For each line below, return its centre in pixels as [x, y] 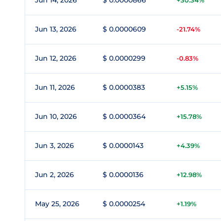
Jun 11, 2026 [55, 87]
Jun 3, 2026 [55, 146]
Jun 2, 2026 [55, 175]
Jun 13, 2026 [56, 29]
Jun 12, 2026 [56, 58]
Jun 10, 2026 [56, 116]
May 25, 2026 [57, 204]
